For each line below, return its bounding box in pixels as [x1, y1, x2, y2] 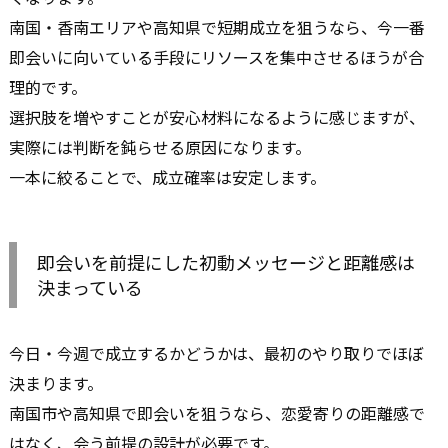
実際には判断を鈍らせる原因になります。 [9, 135, 311, 160]
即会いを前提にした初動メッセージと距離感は [37, 249, 415, 276]
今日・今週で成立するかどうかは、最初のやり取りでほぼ [9, 341, 424, 366]
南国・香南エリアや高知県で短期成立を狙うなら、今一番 [9, 15, 425, 40]
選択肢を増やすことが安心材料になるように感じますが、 [9, 105, 425, 130]
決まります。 [9, 371, 103, 396]
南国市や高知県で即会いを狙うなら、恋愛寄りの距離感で [9, 401, 425, 426]
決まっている [37, 274, 143, 301]
